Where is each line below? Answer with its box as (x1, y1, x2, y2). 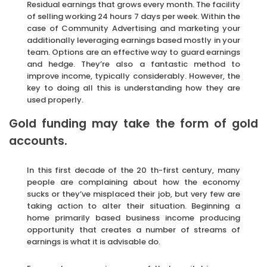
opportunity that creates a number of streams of (27, 223, 240, 235)
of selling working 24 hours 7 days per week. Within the (27, 10, 240, 22)
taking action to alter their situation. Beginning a (27, 200, 240, 212)
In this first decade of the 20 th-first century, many (27, 164, 240, 176)
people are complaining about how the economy (27, 176, 240, 188)
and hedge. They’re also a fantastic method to (27, 58, 240, 70)
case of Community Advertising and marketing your (27, 22, 240, 34)
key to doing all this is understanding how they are (27, 82, 240, 94)
